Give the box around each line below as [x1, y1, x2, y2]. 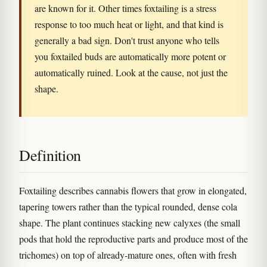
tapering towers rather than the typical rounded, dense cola [19, 200, 237, 213]
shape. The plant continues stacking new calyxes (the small [19, 216, 240, 229]
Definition [19, 145, 81, 165]
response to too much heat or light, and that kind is [35, 18, 223, 30]
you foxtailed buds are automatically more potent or [35, 50, 226, 63]
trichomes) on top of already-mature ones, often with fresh [19, 249, 237, 261]
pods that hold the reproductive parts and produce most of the [19, 232, 248, 245]
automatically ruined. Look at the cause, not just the [35, 66, 228, 79]
